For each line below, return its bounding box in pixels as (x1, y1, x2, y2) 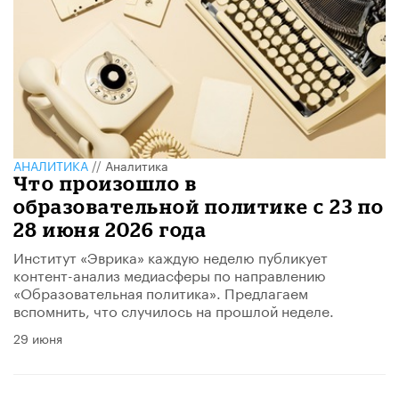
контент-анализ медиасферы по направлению (13, 263, 326, 286)
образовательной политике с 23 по (13, 195, 385, 218)
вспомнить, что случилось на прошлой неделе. (13, 298, 334, 322)
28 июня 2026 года (13, 218, 208, 241)
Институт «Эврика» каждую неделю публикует (13, 245, 328, 268)
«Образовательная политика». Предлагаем (13, 281, 308, 304)
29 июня (13, 328, 62, 348)
